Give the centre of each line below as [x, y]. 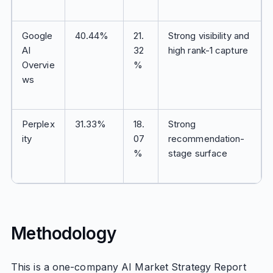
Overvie [38, 65]
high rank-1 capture [208, 50]
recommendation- [206, 139]
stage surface [198, 153]
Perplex [38, 124]
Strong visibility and [209, 36]
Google [37, 36]
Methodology [63, 233]
